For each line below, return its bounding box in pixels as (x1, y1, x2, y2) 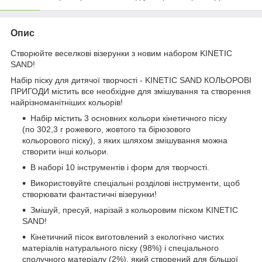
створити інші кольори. (22, 147, 109, 157)
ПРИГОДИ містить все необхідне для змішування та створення (11, 87, 251, 96)
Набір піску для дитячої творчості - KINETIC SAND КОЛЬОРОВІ (11, 75, 251, 85)
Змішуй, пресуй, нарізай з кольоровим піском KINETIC (30, 205, 238, 215)
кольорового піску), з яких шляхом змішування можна (22, 136, 227, 146)
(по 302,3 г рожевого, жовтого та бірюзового (22, 125, 191, 135)
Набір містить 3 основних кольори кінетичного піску (30, 113, 227, 123)
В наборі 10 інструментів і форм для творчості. (30, 163, 209, 173)
